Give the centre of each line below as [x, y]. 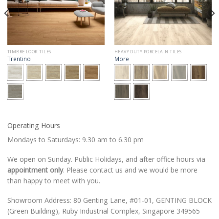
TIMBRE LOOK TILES [29, 51]
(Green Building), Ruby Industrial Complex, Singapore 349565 [104, 211]
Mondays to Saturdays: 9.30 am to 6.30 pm [76, 139]
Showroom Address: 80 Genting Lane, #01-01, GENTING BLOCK [109, 200]
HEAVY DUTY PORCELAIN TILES [148, 51]
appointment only [35, 170]
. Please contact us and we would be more [130, 170]
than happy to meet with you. [54, 181]
